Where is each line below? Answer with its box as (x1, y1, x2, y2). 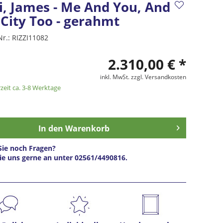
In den (38, 123, 63, 134)
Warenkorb (65, 123, 110, 134)
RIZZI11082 (11, 33, 48, 43)
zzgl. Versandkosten (130, 73, 186, 82)
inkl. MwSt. (100, 73, 131, 82)
